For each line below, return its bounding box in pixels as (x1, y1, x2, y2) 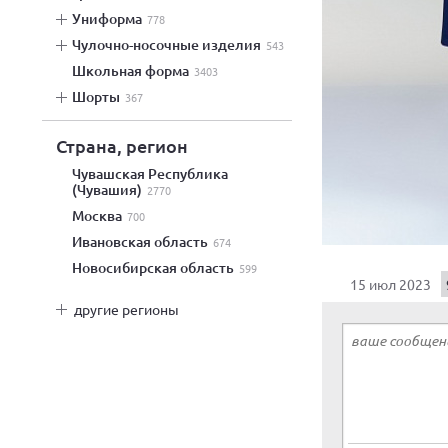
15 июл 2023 (350, 274, 431, 293)
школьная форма (86, 61, 189, 80)
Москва (84, 206, 125, 225)
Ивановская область (82, 232, 211, 251)
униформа (81, 9, 142, 28)
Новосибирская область (82, 258, 237, 277)
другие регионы (74, 300, 179, 318)
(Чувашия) (72, 180, 145, 199)
